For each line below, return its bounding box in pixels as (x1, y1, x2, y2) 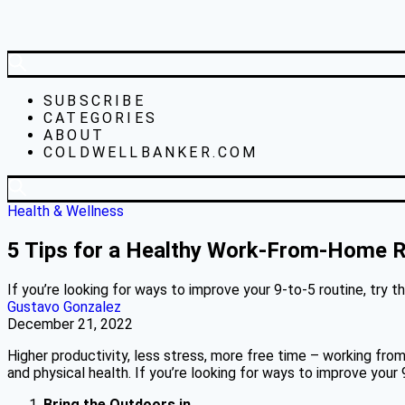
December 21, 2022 (7, 315, 133, 333)
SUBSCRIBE (43, 92, 146, 109)
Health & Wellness (7, 202, 124, 220)
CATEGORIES (43, 109, 157, 127)
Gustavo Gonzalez (7, 297, 121, 316)
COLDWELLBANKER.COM (43, 144, 259, 161)
